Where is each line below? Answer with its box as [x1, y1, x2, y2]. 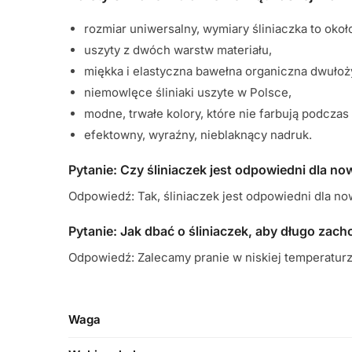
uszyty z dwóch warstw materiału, [84, 42, 273, 58]
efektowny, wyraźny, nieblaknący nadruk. [84, 127, 313, 143]
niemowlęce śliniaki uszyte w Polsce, [84, 85, 292, 101]
